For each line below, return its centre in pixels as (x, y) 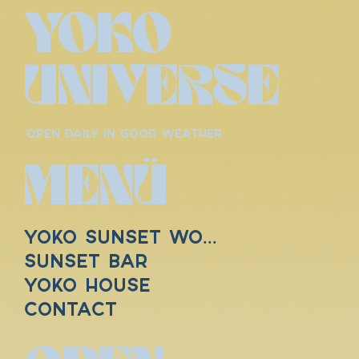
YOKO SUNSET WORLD (210, 240)
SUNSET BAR (86, 264)
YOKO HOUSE (87, 288)
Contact (71, 312)
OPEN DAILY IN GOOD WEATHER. (125, 135)
